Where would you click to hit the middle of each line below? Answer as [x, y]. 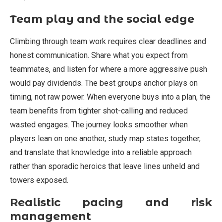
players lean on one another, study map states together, [105, 139]
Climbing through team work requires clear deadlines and [108, 42]
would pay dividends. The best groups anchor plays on [104, 83]
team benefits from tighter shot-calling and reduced [99, 111]
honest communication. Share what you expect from [99, 55]
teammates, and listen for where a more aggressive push [109, 69]
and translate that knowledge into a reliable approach [101, 153]
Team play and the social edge [102, 19]
